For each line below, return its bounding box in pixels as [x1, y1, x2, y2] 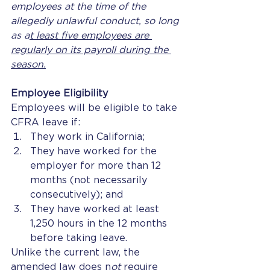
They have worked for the [30, 146, 160, 156]
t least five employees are [30, 31, 152, 40]
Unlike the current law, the [11, 248, 143, 257]
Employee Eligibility [11, 89, 108, 98]
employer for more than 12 [30, 161, 164, 171]
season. [11, 60, 46, 69]
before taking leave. [30, 233, 130, 243]
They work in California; [30, 132, 145, 142]
